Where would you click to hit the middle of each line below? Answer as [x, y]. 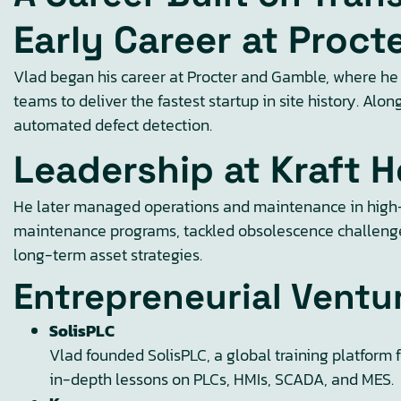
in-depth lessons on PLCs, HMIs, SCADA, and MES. [222, 379]
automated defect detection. [113, 125]
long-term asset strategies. [108, 255]
